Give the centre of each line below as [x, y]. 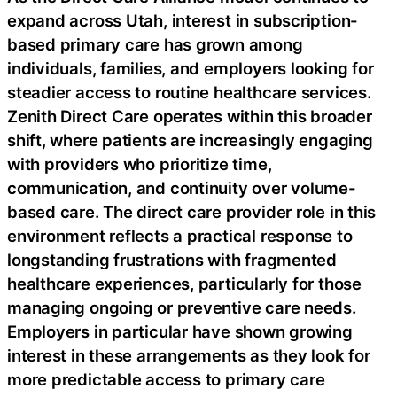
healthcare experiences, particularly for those [184, 283]
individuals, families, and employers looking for [191, 68]
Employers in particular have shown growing [180, 331]
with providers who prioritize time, [140, 163]
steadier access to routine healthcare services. [189, 92]
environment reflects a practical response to [180, 235]
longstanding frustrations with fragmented [172, 259]
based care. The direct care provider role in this [192, 211]
